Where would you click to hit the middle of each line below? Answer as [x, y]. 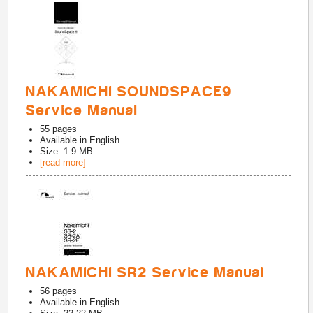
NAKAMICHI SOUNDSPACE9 [129, 92]
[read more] [63, 162]
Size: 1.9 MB [67, 151]
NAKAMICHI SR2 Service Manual [146, 272]
